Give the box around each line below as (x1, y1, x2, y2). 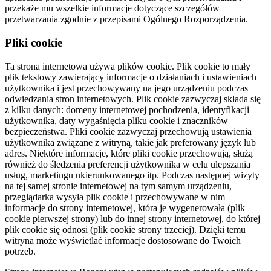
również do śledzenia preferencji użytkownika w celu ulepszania (5, 158, 250, 169)
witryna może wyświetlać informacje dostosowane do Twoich (5, 235, 241, 246)
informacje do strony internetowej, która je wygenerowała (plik (5, 202, 245, 213)
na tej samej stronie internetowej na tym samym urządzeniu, (5, 180, 232, 191)
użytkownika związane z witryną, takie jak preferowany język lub (5, 137, 256, 148)
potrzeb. (5, 246, 36, 256)
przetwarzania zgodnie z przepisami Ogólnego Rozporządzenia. (5, 14, 248, 25)
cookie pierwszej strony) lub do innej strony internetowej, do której (5, 213, 260, 224)
